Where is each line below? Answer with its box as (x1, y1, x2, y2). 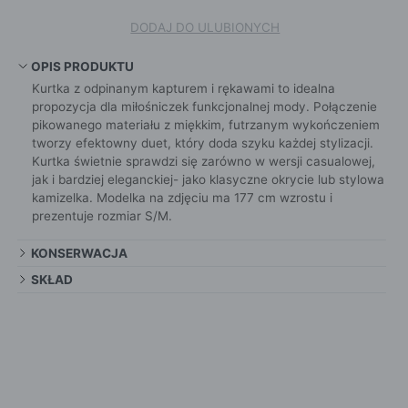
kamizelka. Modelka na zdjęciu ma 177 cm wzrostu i (31, 190, 332, 206)
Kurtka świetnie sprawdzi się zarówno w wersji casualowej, (31, 154, 375, 169)
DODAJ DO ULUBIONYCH (130, 19, 280, 35)
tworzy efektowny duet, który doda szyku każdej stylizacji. (31, 136, 373, 151)
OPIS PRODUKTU (30, 59, 134, 75)
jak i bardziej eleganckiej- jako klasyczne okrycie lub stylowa (31, 172, 384, 188)
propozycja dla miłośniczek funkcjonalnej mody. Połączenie (31, 99, 377, 115)
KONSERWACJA (30, 246, 127, 261)
